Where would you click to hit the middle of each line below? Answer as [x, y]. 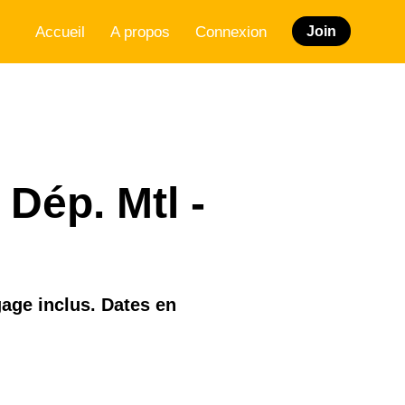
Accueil [60, 32]
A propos [140, 32]
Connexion [231, 32]
